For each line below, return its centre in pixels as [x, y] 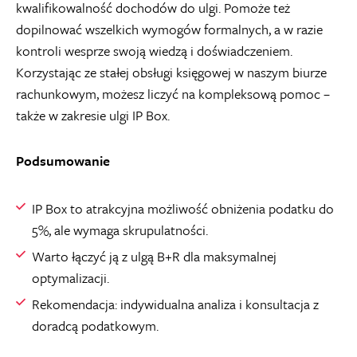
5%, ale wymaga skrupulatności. [120, 229]
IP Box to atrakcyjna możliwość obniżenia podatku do [183, 208]
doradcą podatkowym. [95, 325]
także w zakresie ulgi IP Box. [93, 115]
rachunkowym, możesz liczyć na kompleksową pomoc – [173, 93]
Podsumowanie [63, 160]
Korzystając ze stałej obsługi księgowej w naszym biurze [171, 72]
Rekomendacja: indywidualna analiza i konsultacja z [175, 304]
